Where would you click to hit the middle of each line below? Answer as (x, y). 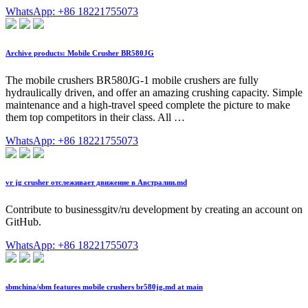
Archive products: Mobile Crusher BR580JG (80, 53)
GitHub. (23, 222)
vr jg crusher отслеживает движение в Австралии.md (96, 183)
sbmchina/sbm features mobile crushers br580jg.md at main (104, 287)
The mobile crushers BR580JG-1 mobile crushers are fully (132, 80)
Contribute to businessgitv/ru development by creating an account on (154, 210)
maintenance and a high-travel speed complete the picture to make (148, 105)
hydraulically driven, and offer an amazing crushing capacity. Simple (154, 93)
